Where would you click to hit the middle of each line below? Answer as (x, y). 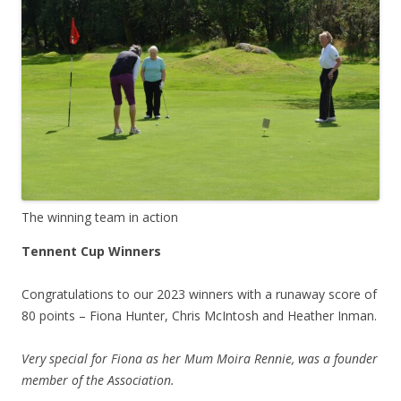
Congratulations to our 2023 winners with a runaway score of (199, 294)
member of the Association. (98, 380)
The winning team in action (100, 217)
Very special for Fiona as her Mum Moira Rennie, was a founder (200, 358)
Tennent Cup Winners (91, 251)
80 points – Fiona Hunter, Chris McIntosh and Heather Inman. (199, 315)
